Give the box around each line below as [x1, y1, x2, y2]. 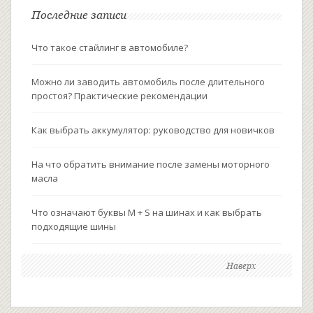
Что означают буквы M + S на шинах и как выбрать [31, 206, 262, 219]
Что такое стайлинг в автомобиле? [31, 41, 188, 54]
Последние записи [31, 8, 126, 22]
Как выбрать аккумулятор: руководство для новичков [31, 124, 275, 137]
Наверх [226, 261, 256, 272]
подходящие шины [31, 220, 116, 233]
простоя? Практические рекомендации [31, 89, 208, 103]
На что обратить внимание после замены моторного [31, 158, 270, 171]
